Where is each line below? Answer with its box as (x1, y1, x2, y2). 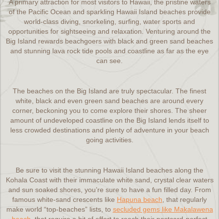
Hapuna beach (117, 196, 162, 203)
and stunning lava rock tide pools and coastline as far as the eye (10, 47, 209, 55)
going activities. (86, 136, 133, 144)
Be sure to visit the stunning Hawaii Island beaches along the (16, 166, 203, 174)
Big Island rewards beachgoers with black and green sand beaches (6, 37, 213, 45)
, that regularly (162, 196, 207, 203)
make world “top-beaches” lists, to (6, 205, 113, 213)
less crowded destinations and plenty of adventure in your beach (10, 126, 209, 134)
